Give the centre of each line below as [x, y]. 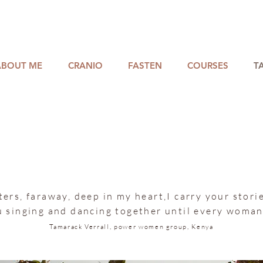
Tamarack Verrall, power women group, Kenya [131, 227]
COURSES [208, 65]
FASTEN [145, 65]
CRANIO [85, 65]
